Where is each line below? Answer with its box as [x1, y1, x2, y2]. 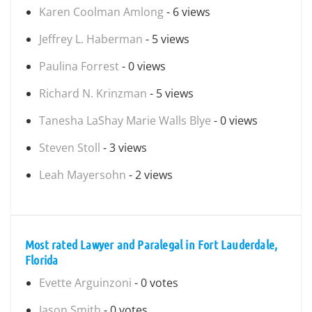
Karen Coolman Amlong [39, 4, 164, 19]
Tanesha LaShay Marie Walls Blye [39, 113, 211, 128]
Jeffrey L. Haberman [39, 31, 143, 47]
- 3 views [100, 140, 147, 155]
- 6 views [164, 4, 210, 19]
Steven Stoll [39, 140, 100, 155]
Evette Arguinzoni [39, 275, 132, 290]
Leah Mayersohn [39, 167, 126, 182]
